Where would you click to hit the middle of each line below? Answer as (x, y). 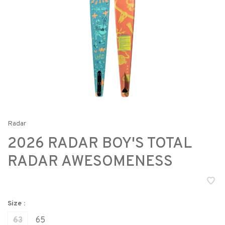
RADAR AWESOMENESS (90, 162)
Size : (16, 204)
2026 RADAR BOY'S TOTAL (99, 144)
